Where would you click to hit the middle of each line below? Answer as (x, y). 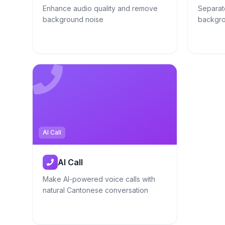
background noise (73, 19)
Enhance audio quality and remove (100, 8)
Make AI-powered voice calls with (99, 179)
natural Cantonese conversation (95, 190)
